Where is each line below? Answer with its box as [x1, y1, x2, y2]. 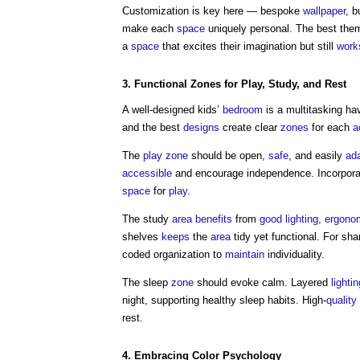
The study [122, 213, 172, 225]
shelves [122, 231, 162, 243]
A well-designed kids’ [122, 104, 223, 116]
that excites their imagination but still [159, 40, 337, 52]
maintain [225, 248, 264, 260]
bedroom [223, 104, 263, 116]
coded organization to [122, 248, 225, 260]
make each [122, 22, 177, 35]
